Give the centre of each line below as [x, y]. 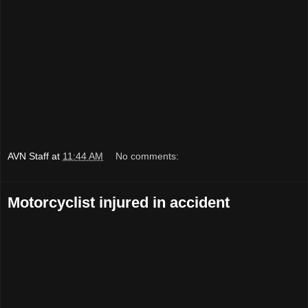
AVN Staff [28, 156]
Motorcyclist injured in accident [119, 203]
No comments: [147, 156]
